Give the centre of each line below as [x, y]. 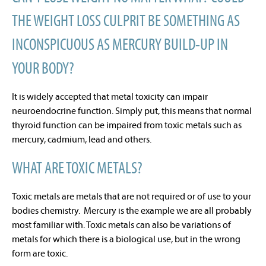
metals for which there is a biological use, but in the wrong [126, 239]
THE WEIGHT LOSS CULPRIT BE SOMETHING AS [126, 20]
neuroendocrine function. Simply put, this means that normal [132, 110]
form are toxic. [41, 253]
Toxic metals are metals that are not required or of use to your [132, 196]
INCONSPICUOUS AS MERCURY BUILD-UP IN [120, 44]
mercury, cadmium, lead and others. [83, 139]
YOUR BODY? [44, 68]
